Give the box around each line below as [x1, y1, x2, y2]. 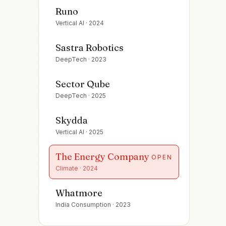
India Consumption [55, 201, 111, 208]
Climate [55, 164, 78, 172]
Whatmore [55, 187, 102, 199]
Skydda [55, 115, 88, 126]
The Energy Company [55, 151, 149, 162]
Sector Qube [55, 78, 110, 90]
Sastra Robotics [55, 42, 124, 53]
